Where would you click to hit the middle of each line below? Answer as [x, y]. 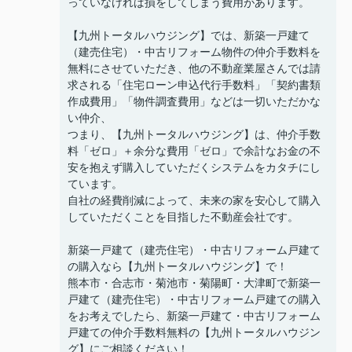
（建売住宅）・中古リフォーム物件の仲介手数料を [194, 52]
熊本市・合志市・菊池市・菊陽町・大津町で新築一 [194, 283]
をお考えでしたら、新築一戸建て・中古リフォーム [194, 316]
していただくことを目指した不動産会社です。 [183, 217]
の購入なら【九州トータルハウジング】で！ [178, 267]
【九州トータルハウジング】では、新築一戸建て [189, 36]
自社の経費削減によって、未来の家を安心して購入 [194, 201]
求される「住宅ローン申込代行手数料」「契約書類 [194, 85]
